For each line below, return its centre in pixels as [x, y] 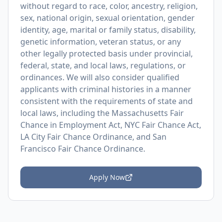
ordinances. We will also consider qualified [100, 77]
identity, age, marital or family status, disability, [108, 30]
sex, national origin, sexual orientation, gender [108, 18]
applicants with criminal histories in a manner [106, 89]
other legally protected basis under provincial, [107, 54]
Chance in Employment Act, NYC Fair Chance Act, [111, 125]
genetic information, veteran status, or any [101, 42]
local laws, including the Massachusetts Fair [102, 113]
